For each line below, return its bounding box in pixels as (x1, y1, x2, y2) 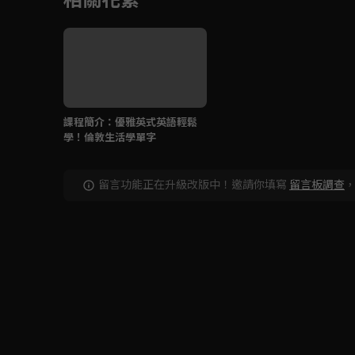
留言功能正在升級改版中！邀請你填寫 (98, 176, 287, 193)
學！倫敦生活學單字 (63, 129, 156, 145)
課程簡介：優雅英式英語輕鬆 (63, 114, 197, 130)
